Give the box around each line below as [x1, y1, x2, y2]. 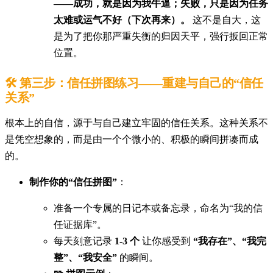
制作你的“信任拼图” [29, 176, 117, 187]
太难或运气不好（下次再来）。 [54, 14, 190, 25]
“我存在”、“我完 [193, 235, 266, 246]
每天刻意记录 [54, 235, 115, 246]
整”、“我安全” [54, 252, 117, 263]
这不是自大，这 [190, 14, 261, 25]
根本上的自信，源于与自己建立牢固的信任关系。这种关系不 [5, 117, 268, 128]
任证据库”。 [54, 219, 107, 230]
